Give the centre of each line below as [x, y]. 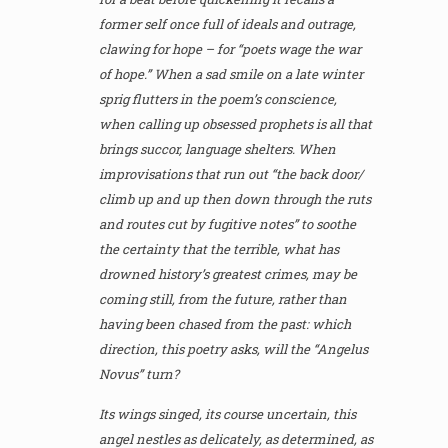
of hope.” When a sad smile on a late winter [231, 74]
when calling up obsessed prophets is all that [236, 124]
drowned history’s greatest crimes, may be [228, 274]
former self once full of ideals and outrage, [228, 24]
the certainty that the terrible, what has [219, 249]
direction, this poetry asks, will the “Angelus [234, 349]
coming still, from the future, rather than [223, 299]
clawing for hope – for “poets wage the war [230, 49]
